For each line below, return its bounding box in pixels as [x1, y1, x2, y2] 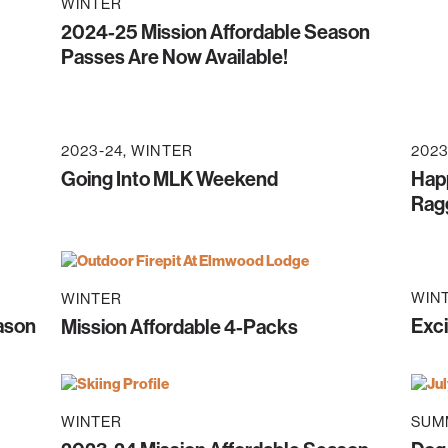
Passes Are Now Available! [61, 45, 288, 69]
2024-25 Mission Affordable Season [61, 20, 370, 44]
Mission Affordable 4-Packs [61, 315, 298, 340]
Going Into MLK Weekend [61, 167, 278, 191]
